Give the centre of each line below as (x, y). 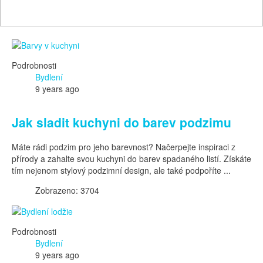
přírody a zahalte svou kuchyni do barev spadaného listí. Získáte (131, 159)
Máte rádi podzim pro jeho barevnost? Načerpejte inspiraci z (124, 147)
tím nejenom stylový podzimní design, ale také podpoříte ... (121, 170)
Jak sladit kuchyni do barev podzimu (122, 122)
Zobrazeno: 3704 (67, 190)
